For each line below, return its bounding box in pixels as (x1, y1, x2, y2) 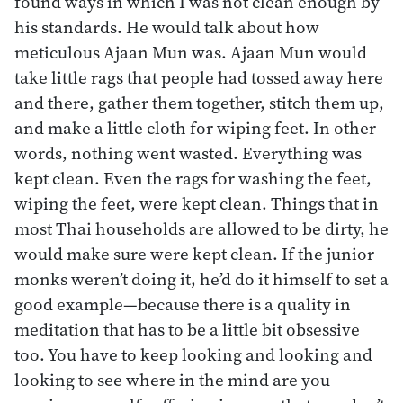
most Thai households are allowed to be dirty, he (14, 216, 389, 240)
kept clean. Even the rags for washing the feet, (14, 166, 372, 190)
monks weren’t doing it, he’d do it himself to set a (14, 266, 389, 291)
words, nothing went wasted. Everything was (14, 140, 362, 165)
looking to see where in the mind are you (14, 367, 330, 391)
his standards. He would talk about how (14, 14, 319, 39)
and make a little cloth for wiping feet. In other (14, 115, 376, 139)
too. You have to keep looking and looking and (14, 342, 372, 366)
